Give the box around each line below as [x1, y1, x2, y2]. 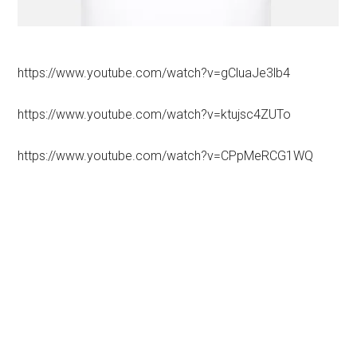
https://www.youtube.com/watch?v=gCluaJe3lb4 [18, 65, 291, 81]
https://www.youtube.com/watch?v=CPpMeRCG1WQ [18, 148, 314, 164]
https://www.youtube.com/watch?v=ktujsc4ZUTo [18, 107, 292, 123]
